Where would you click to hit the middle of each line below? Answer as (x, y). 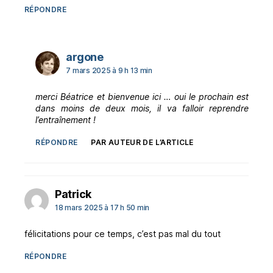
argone (85, 57)
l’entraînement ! (66, 119)
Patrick (73, 194)
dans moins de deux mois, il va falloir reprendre (142, 108)
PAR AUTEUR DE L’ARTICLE (142, 142)
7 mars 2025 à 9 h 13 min (109, 70)
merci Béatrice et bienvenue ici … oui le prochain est (142, 96)
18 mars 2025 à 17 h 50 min (102, 207)
